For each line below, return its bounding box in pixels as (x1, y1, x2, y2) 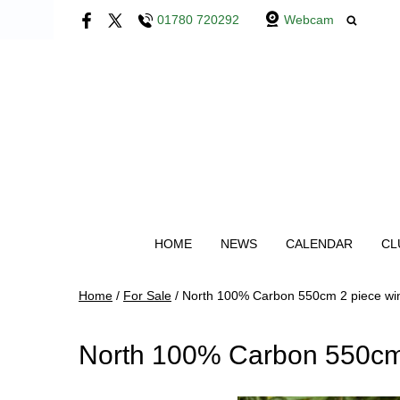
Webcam (284, 12, 334, 27)
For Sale (123, 288, 171, 303)
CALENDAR (285, 237, 353, 251)
